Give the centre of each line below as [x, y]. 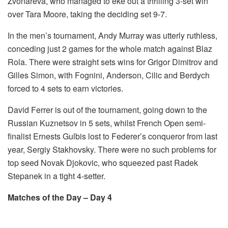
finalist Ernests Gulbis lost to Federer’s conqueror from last [112, 136]
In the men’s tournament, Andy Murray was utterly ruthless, [112, 36]
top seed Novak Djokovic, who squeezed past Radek [103, 163]
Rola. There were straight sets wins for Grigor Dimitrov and [113, 62]
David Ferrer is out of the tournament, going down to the [107, 110]
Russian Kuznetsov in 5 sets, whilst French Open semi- [107, 123]
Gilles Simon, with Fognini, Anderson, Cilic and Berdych [109, 75]
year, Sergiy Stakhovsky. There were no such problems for [112, 150]
